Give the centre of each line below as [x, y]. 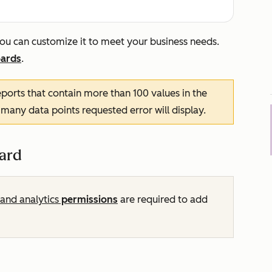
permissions [88, 199]
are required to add [163, 199]
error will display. [167, 110]
